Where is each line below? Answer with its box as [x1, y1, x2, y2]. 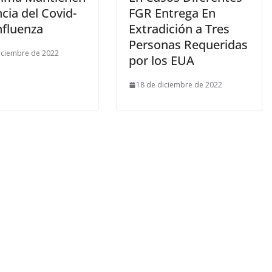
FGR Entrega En [129, 5, 216, 22]
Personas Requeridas [129, 36, 248, 53]
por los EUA [129, 52, 194, 69]
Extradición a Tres [129, 21, 229, 38]
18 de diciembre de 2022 [136, 80, 222, 90]
